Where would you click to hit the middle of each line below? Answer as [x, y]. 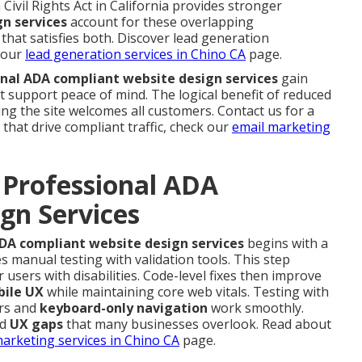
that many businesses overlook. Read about [197, 324]
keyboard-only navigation [124, 307]
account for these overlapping [160, 21]
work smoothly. [256, 307]
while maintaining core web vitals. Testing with [186, 291]
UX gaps [36, 324]
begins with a [286, 243]
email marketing [281, 126]
